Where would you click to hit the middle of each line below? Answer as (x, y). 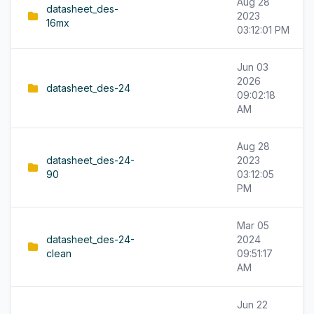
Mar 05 (253, 225)
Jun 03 (253, 67)
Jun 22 (252, 305)
